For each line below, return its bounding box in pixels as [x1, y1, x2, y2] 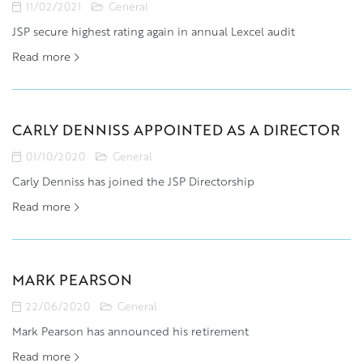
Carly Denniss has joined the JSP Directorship [12, 172, 254, 190]
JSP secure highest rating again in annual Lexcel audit [12, 22, 295, 40]
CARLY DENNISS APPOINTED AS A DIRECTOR [12, 118, 340, 140]
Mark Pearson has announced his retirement [12, 322, 249, 340]
